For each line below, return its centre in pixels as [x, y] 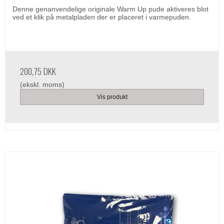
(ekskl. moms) [42, 84]
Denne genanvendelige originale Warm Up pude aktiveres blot [110, 9]
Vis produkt [112, 97]
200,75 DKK [38, 71]
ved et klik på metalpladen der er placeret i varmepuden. [102, 17]
